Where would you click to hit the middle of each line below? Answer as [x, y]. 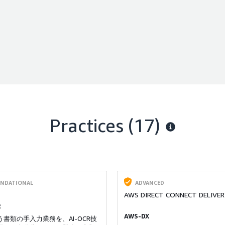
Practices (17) [105, 125]
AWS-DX [136, 216]
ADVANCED [149, 182]
